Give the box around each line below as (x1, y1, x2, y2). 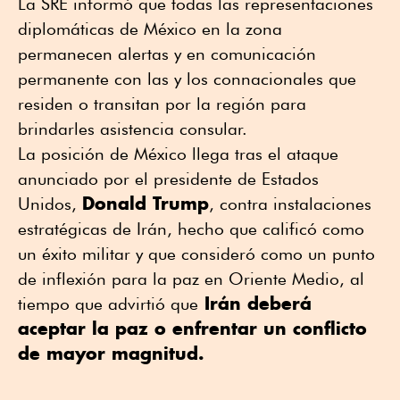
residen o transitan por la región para (18, 94, 306, 114)
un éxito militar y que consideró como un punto (18, 244, 375, 264)
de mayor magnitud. (18, 342, 204, 365)
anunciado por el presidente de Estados (18, 169, 319, 189)
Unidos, (18, 194, 82, 214)
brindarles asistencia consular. (18, 119, 247, 139)
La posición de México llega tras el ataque (18, 144, 338, 164)
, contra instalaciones (209, 194, 371, 214)
